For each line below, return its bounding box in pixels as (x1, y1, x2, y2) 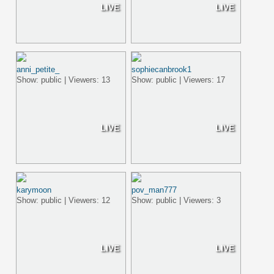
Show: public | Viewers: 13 (17, 75, 111, 84)
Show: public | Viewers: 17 (131, 75, 226, 84)
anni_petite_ (17, 65, 60, 74)
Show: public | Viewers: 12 (17, 196, 111, 205)
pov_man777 (131, 185, 177, 194)
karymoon (17, 185, 52, 194)
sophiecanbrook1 (131, 65, 192, 74)
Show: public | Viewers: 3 (131, 196, 221, 205)
